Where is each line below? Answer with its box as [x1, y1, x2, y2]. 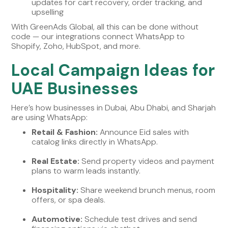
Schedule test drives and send [82, 213, 197, 224]
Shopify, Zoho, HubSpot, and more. [11, 40, 141, 51]
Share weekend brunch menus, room [78, 184, 216, 195]
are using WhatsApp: [11, 111, 88, 123]
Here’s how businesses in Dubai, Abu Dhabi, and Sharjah [11, 102, 216, 113]
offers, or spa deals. [32, 194, 106, 205]
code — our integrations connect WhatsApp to [11, 31, 185, 42]
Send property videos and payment [79, 155, 215, 166]
